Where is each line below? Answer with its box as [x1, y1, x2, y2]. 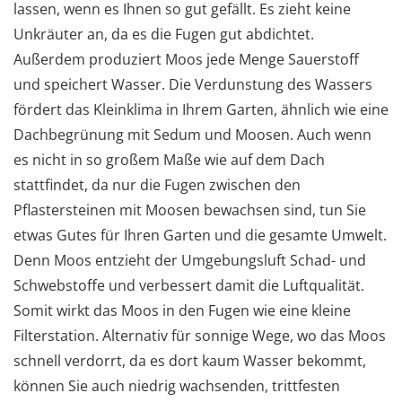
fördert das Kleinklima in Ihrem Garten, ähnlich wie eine [13, 99, 389, 119]
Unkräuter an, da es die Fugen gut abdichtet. [13, 23, 314, 44]
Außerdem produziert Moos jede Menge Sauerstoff [13, 48, 359, 69]
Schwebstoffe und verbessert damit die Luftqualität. [13, 275, 364, 295]
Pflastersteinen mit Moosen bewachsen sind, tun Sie [13, 199, 366, 220]
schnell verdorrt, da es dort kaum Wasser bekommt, [13, 350, 366, 371]
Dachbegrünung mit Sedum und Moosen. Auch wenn [13, 124, 371, 144]
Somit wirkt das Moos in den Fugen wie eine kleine [13, 300, 351, 320]
